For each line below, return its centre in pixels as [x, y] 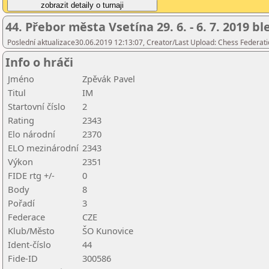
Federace [26, 217]
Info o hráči [39, 62]
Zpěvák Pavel [109, 79]
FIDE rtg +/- [31, 175]
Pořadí [21, 203]
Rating [21, 120]
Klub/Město [31, 231]
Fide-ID [23, 258]
